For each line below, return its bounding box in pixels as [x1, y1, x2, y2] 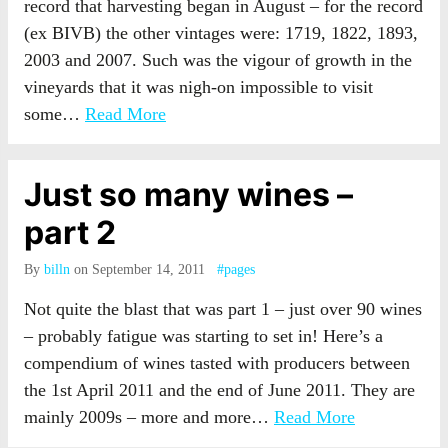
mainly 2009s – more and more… [24, 407, 274, 427]
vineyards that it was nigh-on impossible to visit [24, 77, 373, 97]
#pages [217, 262, 255, 277]
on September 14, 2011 [70, 262, 209, 277]
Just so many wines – [24, 175, 353, 214]
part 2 [24, 213, 116, 252]
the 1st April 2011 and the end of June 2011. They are [24, 380, 415, 400]
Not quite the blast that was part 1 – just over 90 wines [24, 299, 422, 319]
